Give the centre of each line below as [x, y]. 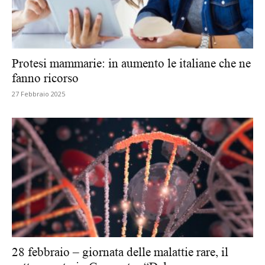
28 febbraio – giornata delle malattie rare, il [120, 252]
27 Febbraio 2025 [38, 94]
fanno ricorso [47, 78]
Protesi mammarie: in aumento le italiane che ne [131, 64]
